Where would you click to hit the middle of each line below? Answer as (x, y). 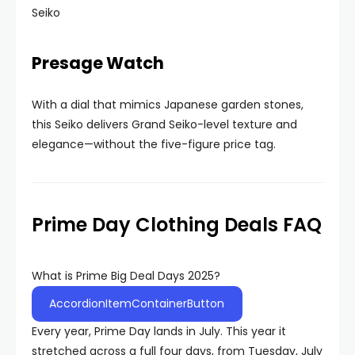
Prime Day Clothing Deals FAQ (177, 225)
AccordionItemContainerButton (137, 303)
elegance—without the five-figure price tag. (154, 144)
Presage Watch (98, 63)
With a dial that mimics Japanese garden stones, (168, 105)
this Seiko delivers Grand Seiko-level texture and (164, 124)
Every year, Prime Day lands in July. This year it (159, 331)
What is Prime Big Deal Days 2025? (126, 276)
